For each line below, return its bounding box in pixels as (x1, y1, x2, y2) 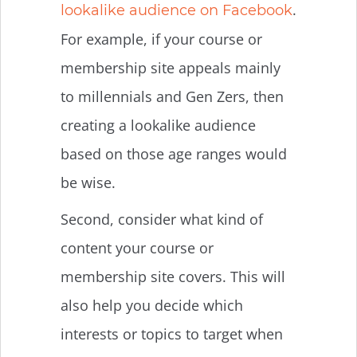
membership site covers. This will (61, 266, 285, 286)
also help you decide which (61, 295, 243, 315)
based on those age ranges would (61, 143, 287, 163)
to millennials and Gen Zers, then (61, 86, 284, 106)
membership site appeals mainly (61, 57, 280, 77)
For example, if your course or (61, 29, 262, 49)
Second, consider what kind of (61, 209, 263, 229)
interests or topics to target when (61, 324, 283, 343)
